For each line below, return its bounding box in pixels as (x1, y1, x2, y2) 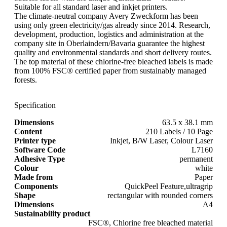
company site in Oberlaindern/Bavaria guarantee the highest (14, 39, 205, 48)
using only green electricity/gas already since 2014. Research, (14, 20, 210, 29)
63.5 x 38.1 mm (162, 118, 213, 127)
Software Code (14, 145, 65, 154)
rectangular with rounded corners (107, 191, 213, 200)
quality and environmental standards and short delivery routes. (14, 48, 212, 57)
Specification (14, 100, 56, 109)
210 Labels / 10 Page (145, 127, 213, 136)
